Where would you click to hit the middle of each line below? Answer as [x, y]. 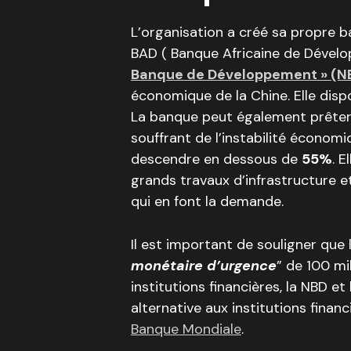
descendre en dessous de [216, 159]
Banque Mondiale [186, 329]
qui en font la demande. [209, 201]
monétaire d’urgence [204, 266]
